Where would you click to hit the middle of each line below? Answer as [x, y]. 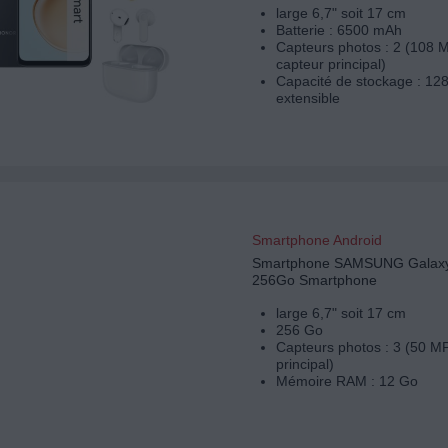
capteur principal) [330, 64]
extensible [307, 98]
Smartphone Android [316, 240]
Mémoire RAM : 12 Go [346, 381]
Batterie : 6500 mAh [338, 30]
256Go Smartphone [314, 280]
